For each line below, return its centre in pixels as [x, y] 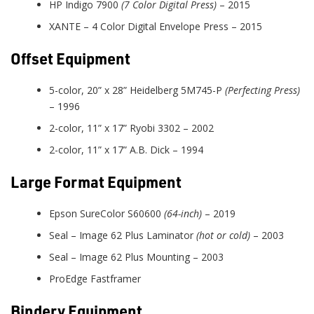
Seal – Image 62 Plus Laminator [123, 235]
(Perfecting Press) [262, 90]
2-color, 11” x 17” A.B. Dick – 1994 [128, 149]
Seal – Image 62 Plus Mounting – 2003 [136, 257]
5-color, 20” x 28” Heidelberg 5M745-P [137, 90]
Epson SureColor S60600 [107, 213]
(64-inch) [184, 213]
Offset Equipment [70, 58]
